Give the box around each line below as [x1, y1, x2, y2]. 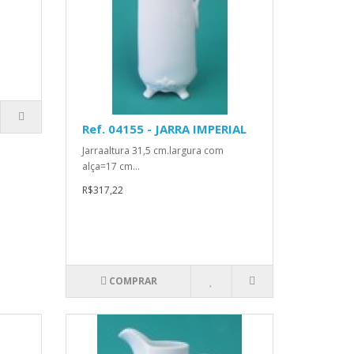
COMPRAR [108, 274, 157, 288]
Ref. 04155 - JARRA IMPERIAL [82, 121, 247, 137]
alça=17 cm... [82, 160, 141, 174]
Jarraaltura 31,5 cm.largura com [82, 144, 224, 158]
